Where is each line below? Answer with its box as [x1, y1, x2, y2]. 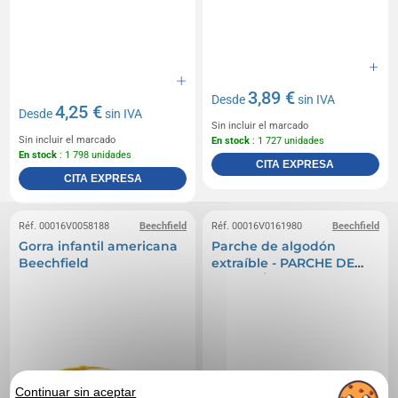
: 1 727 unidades [250, 135, 324, 147]
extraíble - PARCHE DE [211, 255, 354, 272]
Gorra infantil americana [19, 238, 179, 255]
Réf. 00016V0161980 [211, 220, 302, 233]
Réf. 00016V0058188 [19, 220, 110, 233]
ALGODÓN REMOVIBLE [211, 272, 359, 289]
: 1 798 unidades [57, 149, 132, 162]
